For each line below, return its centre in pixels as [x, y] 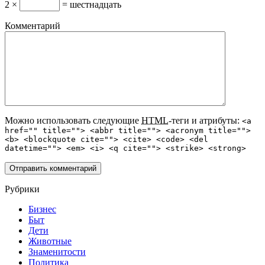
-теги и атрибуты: [205, 121]
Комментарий [33, 26]
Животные [50, 241]
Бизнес [42, 209]
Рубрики [22, 189]
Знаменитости [57, 252]
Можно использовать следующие [73, 121]
